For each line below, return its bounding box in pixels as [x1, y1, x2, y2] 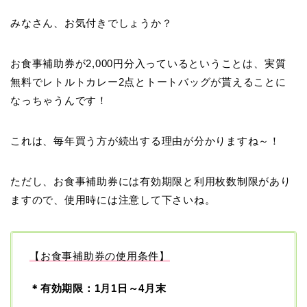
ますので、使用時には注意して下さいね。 [10, 194, 216, 206]
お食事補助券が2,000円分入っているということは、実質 [10, 58, 286, 70]
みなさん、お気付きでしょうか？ [10, 17, 173, 29]
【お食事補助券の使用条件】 [29, 250, 170, 262]
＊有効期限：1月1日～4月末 [29, 282, 167, 295]
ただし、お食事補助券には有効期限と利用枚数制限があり [10, 175, 291, 188]
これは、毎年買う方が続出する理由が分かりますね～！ [10, 135, 281, 147]
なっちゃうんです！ [10, 95, 108, 107]
